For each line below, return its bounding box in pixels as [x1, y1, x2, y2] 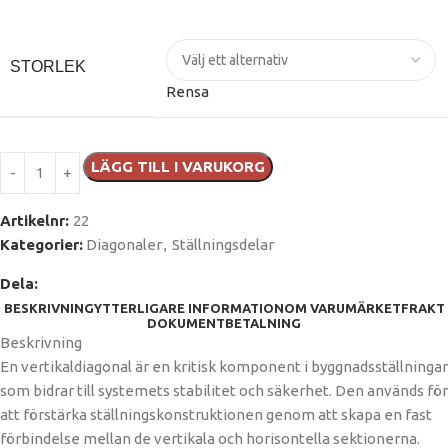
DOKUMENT [147, 316, 225, 331]
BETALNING [225, 316, 301, 331]
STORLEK [10, 58, 86, 76]
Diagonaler [86, 236, 162, 254]
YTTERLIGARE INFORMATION [93, 301, 284, 316]
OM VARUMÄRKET [283, 301, 401, 316]
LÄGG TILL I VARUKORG [91, 158, 265, 176]
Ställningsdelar [172, 236, 274, 254]
